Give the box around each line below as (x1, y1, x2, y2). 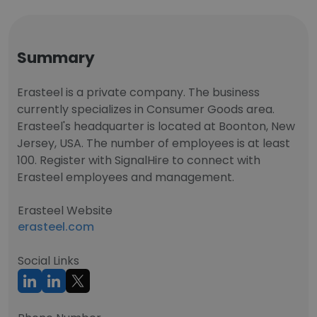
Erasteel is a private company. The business (17, 84, 260, 100)
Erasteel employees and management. (17, 169, 234, 185)
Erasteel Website (18, 202, 113, 219)
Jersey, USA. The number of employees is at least (17, 135, 290, 151)
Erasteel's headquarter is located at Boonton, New (17, 118, 295, 134)
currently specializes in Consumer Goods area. (17, 101, 275, 117)
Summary (17, 47, 95, 69)
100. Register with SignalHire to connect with (17, 152, 260, 168)
